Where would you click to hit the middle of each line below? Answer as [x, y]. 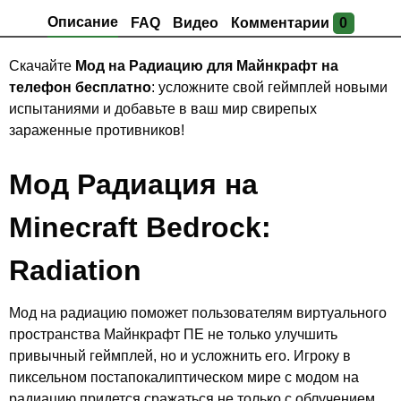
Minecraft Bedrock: [140, 227]
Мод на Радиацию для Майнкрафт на [206, 65]
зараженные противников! [96, 130]
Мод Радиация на [133, 184]
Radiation [75, 270]
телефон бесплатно [80, 87]
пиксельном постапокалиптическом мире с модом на [183, 377]
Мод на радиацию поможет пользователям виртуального [197, 312]
